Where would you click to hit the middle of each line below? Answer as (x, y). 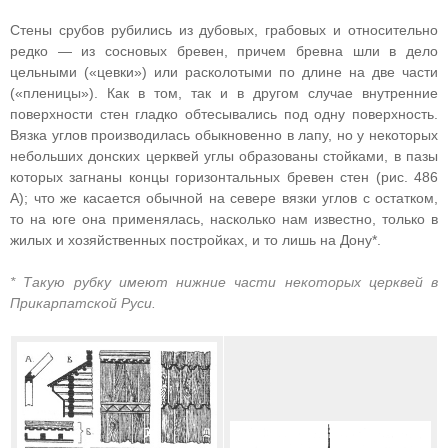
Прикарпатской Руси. (83, 303)
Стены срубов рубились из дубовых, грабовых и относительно (224, 30)
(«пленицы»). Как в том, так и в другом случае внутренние (224, 93)
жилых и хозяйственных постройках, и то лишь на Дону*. (195, 240)
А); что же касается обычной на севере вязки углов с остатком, (224, 198)
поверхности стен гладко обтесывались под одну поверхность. (224, 114)
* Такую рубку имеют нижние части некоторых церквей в (224, 282)
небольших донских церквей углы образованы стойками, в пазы (224, 156)
